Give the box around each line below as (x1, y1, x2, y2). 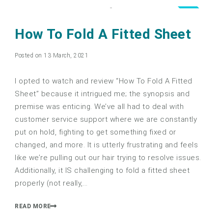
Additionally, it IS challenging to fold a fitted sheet (15, 166, 190, 175)
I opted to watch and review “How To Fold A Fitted (15, 77, 192, 86)
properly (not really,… (15, 179, 87, 188)
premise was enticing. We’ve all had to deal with (15, 102, 184, 111)
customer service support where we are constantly (15, 115, 197, 124)
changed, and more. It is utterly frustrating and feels (15, 140, 198, 150)
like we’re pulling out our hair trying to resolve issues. (15, 153, 201, 163)
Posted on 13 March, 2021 (15, 52, 88, 59)
